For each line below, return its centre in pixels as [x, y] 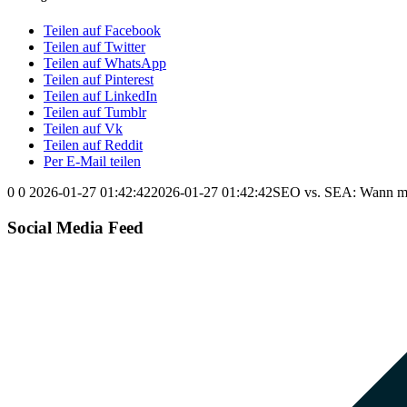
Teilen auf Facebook [102, 31]
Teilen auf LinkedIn [100, 96]
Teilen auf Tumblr [95, 113]
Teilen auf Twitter [94, 47]
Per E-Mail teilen [92, 162]
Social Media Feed [75, 227]
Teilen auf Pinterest [99, 80]
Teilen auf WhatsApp [105, 64]
